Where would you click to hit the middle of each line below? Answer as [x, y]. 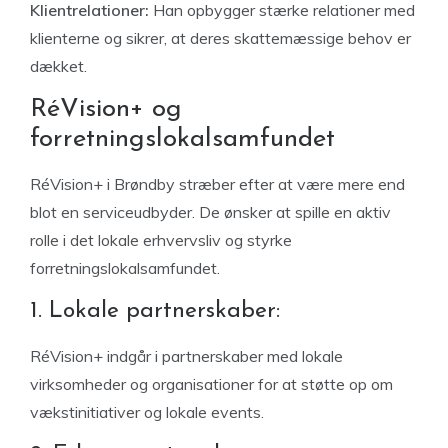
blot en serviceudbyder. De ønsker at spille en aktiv [210, 212]
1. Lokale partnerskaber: [155, 311]
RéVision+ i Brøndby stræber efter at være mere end [217, 184]
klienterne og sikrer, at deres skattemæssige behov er [220, 38]
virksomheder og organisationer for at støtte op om [211, 384]
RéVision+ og [106, 109]
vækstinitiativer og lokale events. [147, 412]
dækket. [58, 66]
